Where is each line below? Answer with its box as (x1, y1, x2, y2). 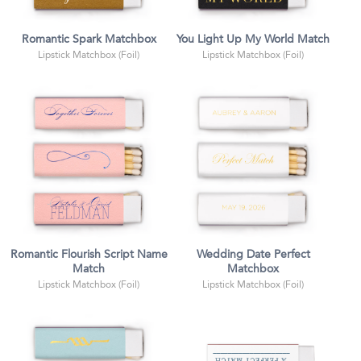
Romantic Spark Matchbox (21, 34, 156, 45)
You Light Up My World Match (176, 34, 330, 45)
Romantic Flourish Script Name (10, 249, 168, 260)
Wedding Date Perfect (196, 249, 310, 260)
